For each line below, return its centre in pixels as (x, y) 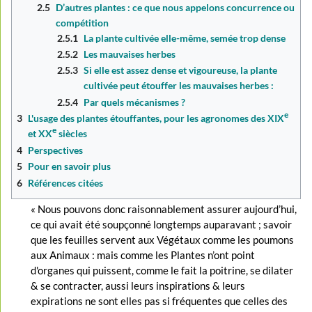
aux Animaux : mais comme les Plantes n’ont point (143, 255)
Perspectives (56, 150)
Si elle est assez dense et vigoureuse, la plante (181, 70)
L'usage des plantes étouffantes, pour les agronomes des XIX (156, 118)
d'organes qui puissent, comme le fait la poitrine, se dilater (162, 270)
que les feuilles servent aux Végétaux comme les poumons (163, 239)
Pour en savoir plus (70, 166)
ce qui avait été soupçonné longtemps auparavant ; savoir (162, 224)
